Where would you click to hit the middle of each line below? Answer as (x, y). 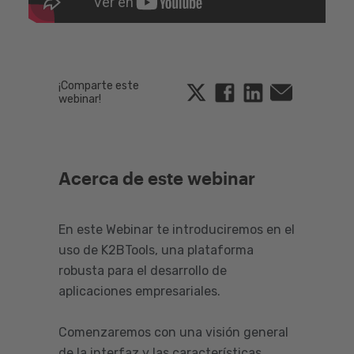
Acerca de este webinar (157, 178)
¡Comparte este (99, 86)
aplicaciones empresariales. (141, 291)
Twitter (226, 92)
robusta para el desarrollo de (143, 271)
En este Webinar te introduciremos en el (177, 230)
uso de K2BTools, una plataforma (156, 250)
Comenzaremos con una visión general (173, 332)
